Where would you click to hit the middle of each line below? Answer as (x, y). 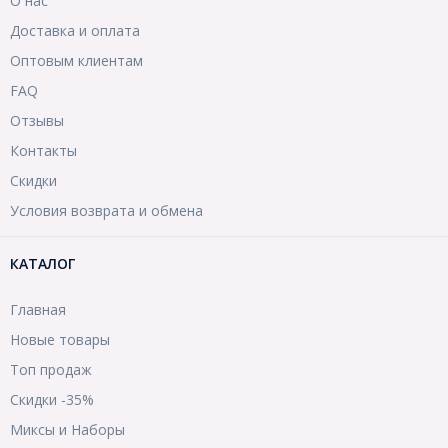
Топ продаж (51, 369)
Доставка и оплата (75, 30)
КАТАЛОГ (42, 263)
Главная (38, 309)
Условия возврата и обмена (106, 210)
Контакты (43, 150)
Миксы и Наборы (67, 429)
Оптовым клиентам (76, 60)
